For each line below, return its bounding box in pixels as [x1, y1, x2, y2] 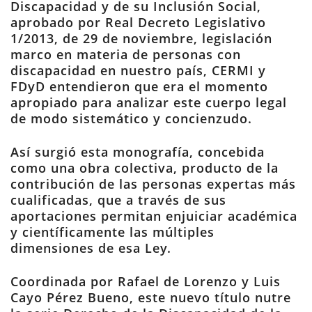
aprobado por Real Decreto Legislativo [10, 14, 266, 31]
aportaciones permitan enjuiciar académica [10, 208, 297, 224]
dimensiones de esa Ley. [10, 240, 171, 256]
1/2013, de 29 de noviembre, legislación [10, 30, 272, 47]
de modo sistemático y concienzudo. [10, 110, 252, 127]
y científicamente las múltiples [10, 224, 214, 240]
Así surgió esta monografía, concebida [10, 143, 265, 160]
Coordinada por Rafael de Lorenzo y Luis [10, 273, 281, 290]
